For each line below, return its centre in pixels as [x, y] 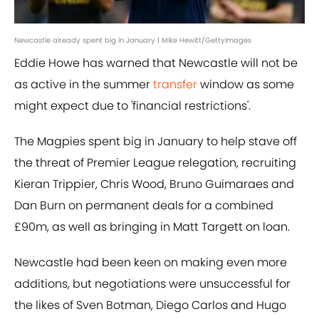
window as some [246, 85]
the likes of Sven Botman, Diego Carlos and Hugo [150, 305]
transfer [175, 85]
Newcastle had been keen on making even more [151, 263]
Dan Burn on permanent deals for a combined [144, 206]
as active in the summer [84, 85]
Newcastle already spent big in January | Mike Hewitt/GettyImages [133, 41]
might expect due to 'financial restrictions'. [132, 106]
